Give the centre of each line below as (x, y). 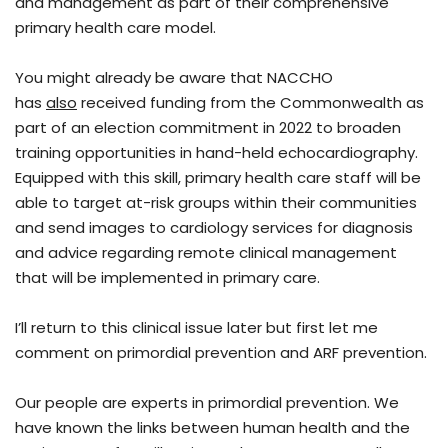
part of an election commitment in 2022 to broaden (208, 128)
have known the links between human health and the (212, 428)
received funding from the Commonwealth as (250, 103)
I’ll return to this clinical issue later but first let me (196, 328)
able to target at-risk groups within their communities (216, 203)
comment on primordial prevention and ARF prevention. (221, 353)
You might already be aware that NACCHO (174, 78)
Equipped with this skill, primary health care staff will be (218, 178)
